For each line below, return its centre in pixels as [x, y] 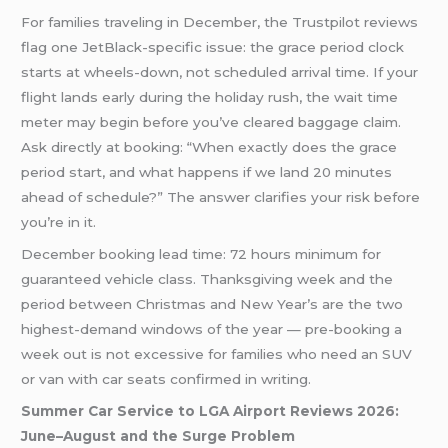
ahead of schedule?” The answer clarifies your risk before [221, 197]
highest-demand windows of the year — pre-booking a [212, 328]
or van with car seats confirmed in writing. [166, 378]
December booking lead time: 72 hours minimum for [201, 253]
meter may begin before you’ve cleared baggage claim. [211, 122]
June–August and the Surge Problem [158, 435]
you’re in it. [59, 222]
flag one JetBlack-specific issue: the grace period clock [213, 47]
